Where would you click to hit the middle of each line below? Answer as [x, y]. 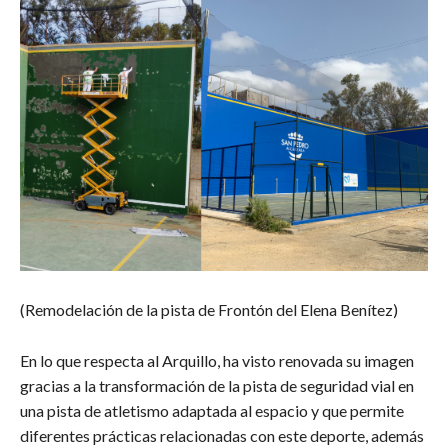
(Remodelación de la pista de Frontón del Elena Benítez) [209, 310]
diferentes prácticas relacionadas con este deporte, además [222, 436]
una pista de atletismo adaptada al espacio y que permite [212, 411]
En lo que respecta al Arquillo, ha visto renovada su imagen [217, 361]
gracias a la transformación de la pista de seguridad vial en [217, 386]
